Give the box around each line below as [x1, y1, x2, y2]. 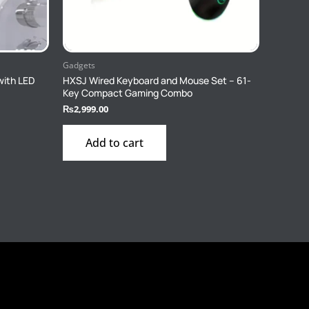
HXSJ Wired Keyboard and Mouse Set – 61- [63, 74, 251, 88]
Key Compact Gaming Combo [63, 86, 192, 100]
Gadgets [63, 59, 95, 71]
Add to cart [86, 135, 143, 151]
